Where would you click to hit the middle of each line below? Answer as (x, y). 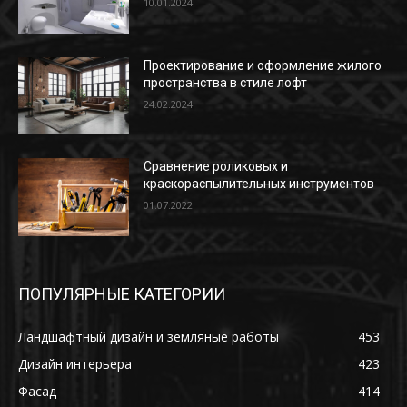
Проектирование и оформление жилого (263, 65)
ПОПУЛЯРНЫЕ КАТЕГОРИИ (122, 294)
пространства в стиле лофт (226, 82)
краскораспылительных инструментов (259, 184)
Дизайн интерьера (75, 364)
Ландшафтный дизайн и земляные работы (149, 337)
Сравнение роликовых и (216, 167)
